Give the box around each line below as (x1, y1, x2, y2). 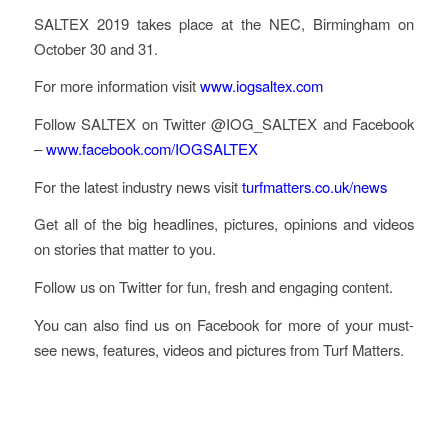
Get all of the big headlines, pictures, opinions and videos (33, 213, 415, 235)
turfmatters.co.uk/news (241, 175, 387, 197)
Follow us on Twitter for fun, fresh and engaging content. (33, 276, 393, 298)
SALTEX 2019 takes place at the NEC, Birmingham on (33, 12, 415, 34)
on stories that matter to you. (33, 238, 216, 260)
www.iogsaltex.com (199, 75, 323, 97)
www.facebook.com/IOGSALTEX (45, 137, 258, 159)
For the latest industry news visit (33, 175, 242, 197)
